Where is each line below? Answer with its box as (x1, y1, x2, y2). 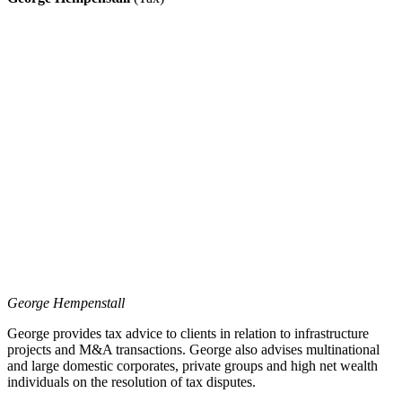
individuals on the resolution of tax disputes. (7, 373, 256, 389)
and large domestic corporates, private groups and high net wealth (7, 357, 378, 373)
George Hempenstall (7, 294, 125, 310)
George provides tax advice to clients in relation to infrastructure (7, 325, 369, 341)
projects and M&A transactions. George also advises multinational (7, 341, 380, 357)
